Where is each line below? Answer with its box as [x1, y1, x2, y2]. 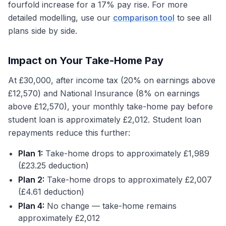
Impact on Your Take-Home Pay [8, 54, 163, 67]
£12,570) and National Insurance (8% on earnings [8, 88, 200, 98]
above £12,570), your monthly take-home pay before [8, 101, 213, 111]
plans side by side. [8, 26, 77, 36]
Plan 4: [18, 201, 44, 211]
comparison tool [113, 13, 175, 23]
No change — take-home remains [44, 201, 177, 211]
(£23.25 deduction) [18, 160, 89, 171]
